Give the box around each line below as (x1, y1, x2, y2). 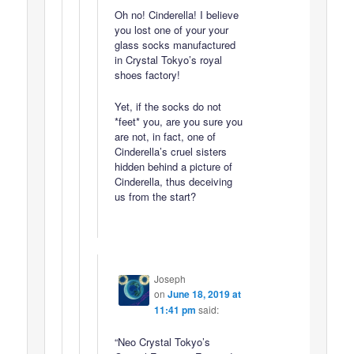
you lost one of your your (114, 22, 228, 38)
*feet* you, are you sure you (114, 114, 243, 130)
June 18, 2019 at (167, 286, 241, 301)
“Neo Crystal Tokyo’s (114, 333, 210, 349)
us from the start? (114, 189, 196, 205)
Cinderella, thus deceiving (114, 174, 232, 190)
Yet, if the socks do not (114, 99, 221, 115)
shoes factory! (114, 67, 180, 83)
